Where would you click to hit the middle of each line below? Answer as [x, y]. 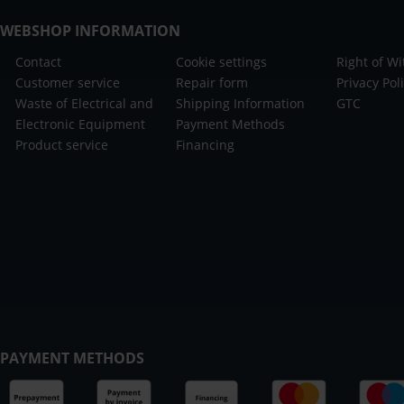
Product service [62, 144]
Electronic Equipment [80, 124]
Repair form [212, 82]
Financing [206, 144]
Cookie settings [222, 61]
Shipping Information [241, 103]
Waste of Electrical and [84, 103]
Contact [38, 61]
